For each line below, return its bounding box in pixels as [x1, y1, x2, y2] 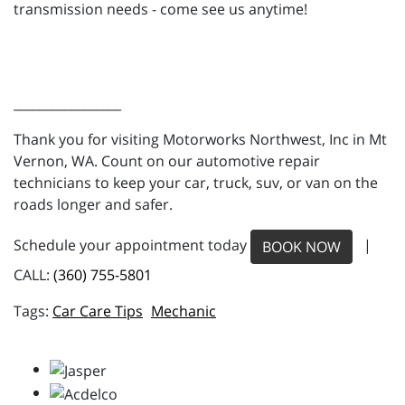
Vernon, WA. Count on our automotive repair [14, 151, 320, 172]
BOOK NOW [262, 237, 341, 258]
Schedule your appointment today [14, 235, 250, 256]
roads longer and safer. [14, 194, 173, 215]
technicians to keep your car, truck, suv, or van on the [14, 173, 378, 193]
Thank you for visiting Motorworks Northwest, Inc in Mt [14, 129, 387, 150]
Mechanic [151, 301, 216, 322]
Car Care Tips [52, 301, 143, 322]
